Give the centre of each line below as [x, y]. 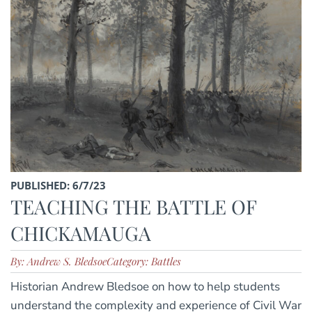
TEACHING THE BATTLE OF [133, 207]
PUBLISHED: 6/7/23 [58, 186]
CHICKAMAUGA [81, 233]
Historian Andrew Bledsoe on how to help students [145, 287]
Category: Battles [144, 262]
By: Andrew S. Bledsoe [58, 262]
